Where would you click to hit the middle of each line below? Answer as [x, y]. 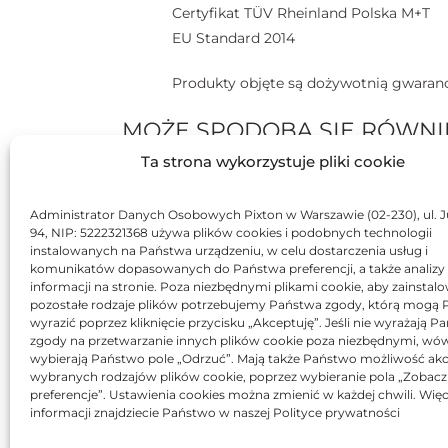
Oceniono [369, 428]
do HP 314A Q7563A [259, 361]
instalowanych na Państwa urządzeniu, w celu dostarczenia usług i [229, 250]
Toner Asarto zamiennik [259, 339]
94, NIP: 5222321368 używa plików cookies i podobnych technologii [231, 232]
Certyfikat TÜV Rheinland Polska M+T [301, 12]
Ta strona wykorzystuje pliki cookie [272, 161]
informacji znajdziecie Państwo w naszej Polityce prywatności [215, 412]
